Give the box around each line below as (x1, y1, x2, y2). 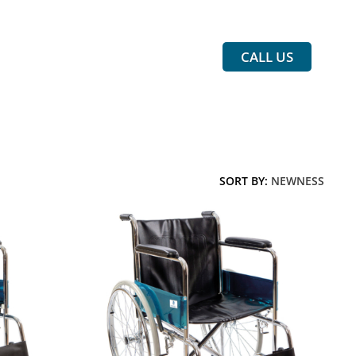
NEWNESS (271, 173, 324, 188)
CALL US (240, 47, 293, 66)
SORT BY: (219, 173, 271, 188)
